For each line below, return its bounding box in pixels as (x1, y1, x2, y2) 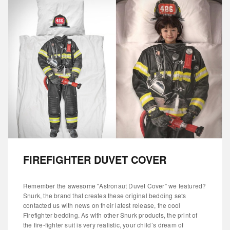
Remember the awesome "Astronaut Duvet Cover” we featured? (23, 181, 206, 190)
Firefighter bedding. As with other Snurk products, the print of (23, 210, 198, 220)
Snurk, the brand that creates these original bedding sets (23, 191, 186, 200)
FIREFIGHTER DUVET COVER (23, 152, 166, 167)
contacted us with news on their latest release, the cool (23, 201, 181, 210)
